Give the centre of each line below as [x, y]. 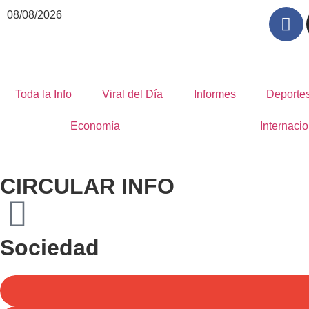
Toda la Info [44, 94]
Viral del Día [133, 94]
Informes [215, 94]
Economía [95, 126]
